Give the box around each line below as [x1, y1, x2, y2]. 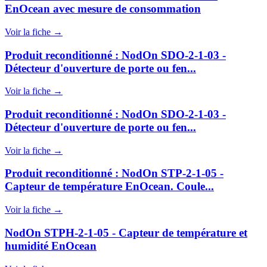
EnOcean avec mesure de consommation [5, 2, 201, 15]
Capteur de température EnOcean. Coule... [5, 180, 214, 193]
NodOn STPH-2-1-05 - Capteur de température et [5, 226, 247, 239]
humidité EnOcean [5, 239, 97, 252]
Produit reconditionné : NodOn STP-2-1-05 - [5, 167, 223, 180]
